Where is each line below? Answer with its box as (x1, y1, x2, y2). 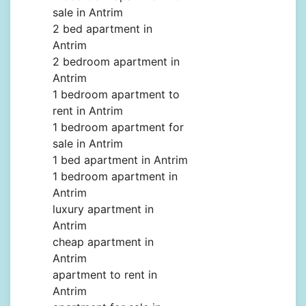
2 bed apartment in (53, 22, 152, 36)
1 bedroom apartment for (53, 120, 184, 135)
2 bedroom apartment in (53, 55, 180, 69)
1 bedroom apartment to (53, 87, 180, 102)
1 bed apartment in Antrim (53, 153, 188, 167)
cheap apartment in (53, 235, 154, 249)
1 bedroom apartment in (53, 169, 178, 184)
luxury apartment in (53, 202, 154, 217)
